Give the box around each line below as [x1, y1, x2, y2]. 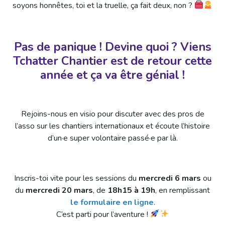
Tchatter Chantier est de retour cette [13, 52, 212, 69]
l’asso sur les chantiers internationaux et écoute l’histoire [15, 120, 210, 132]
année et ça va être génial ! [40, 66, 185, 83]
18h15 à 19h [107, 184, 155, 196]
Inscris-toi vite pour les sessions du [14, 172, 139, 184]
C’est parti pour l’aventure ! [56, 208, 151, 220]
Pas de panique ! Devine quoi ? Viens [14, 38, 211, 55]
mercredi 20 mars [26, 184, 93, 196]
